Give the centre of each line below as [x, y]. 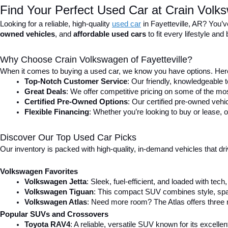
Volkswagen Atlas [56, 202]
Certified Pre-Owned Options [76, 102]
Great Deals [45, 92]
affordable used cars [110, 34]
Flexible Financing [57, 112]
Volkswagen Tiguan [59, 192]
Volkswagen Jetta [55, 182]
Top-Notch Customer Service [76, 81]
